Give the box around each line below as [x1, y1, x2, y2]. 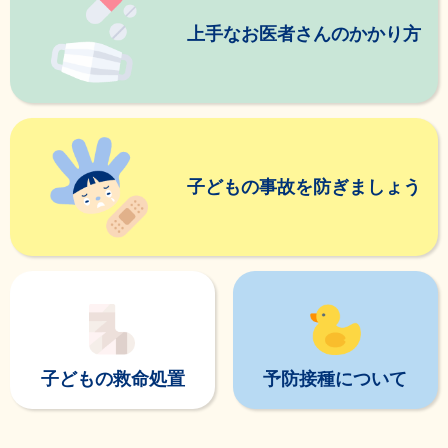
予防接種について [263, 368, 408, 389]
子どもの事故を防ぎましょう [186, 176, 421, 197]
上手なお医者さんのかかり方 [186, 23, 421, 44]
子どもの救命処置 [40, 368, 185, 389]
